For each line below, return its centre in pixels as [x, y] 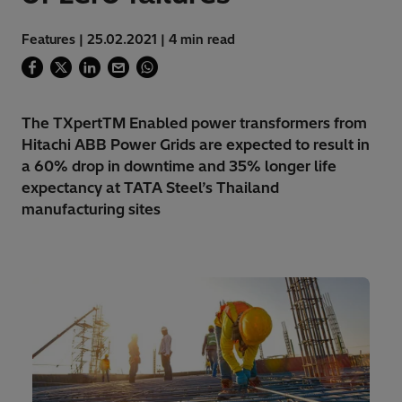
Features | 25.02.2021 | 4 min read [128, 40]
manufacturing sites [91, 210]
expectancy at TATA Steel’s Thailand [150, 188]
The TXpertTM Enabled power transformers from [194, 123]
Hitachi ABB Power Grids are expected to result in [196, 145]
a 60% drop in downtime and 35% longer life [179, 166]
